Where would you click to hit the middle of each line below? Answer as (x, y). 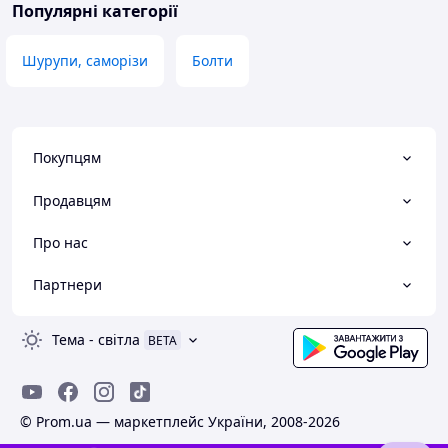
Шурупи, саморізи (85, 61)
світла (119, 340)
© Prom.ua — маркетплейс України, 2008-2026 (180, 422)
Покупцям (67, 158)
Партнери (67, 285)
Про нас (60, 242)
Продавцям (72, 200)
